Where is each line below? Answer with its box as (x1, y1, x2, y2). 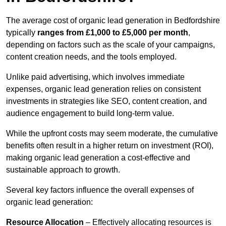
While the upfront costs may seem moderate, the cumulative (6, 129, 218, 138)
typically (6, 28, 35, 37)
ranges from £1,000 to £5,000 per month (35, 28, 188, 37)
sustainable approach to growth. (6, 165, 120, 175)
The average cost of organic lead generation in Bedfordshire (6, 16, 220, 25)
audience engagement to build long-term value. (6, 109, 174, 118)
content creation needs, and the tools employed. (6, 52, 177, 62)
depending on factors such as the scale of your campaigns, (6, 40, 215, 49)
